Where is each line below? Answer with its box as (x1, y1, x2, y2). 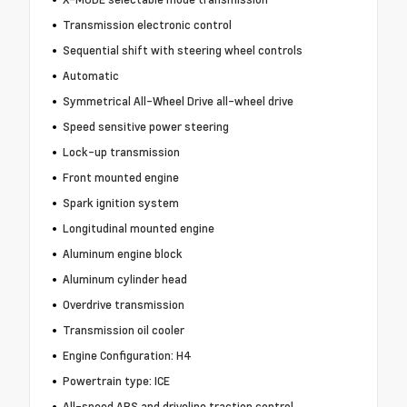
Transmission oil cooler (62, 322, 184, 339)
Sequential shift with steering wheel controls (62, 42, 303, 59)
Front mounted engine (62, 169, 179, 186)
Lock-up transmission (62, 144, 180, 161)
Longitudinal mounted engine (62, 220, 214, 237)
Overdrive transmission (62, 296, 184, 313)
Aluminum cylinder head (62, 271, 187, 288)
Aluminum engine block (62, 245, 183, 263)
